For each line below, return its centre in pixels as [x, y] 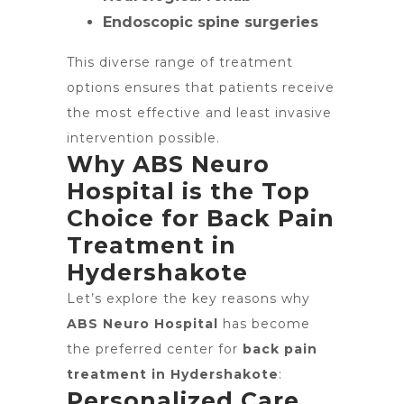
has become [264, 324]
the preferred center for [155, 349]
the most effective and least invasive [199, 113]
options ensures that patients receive [201, 87]
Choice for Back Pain [201, 218]
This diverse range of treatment [180, 62]
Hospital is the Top [188, 191]
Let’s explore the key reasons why [188, 298]
